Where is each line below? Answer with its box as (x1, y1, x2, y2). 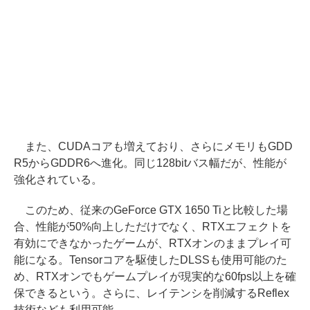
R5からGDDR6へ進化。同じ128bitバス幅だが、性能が (14, 156, 286, 169)
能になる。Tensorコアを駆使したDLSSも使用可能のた (14, 253, 287, 266)
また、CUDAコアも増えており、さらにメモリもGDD (14, 140, 293, 152)
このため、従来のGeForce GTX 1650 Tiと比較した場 (14, 203, 288, 216)
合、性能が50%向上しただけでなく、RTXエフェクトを (14, 220, 291, 232)
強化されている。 (14, 173, 102, 185)
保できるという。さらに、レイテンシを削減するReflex (14, 286, 289, 299)
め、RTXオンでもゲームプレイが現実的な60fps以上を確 (14, 270, 296, 282)
